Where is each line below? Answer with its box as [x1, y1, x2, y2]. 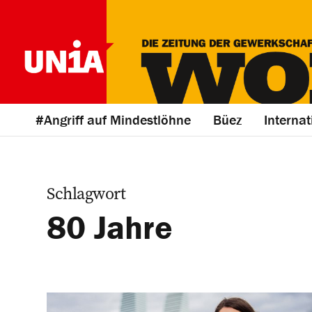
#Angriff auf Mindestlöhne [36, 111, 191, 128]
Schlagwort [47, 182, 125, 205]
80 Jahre [47, 207, 173, 247]
